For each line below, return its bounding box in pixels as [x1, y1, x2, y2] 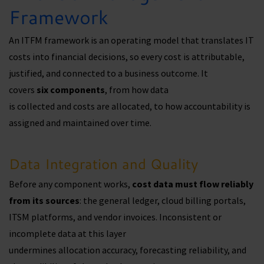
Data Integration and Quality [9, 153, 198, 174]
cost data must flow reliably [132, 177, 253, 190]
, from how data [105, 83, 169, 95]
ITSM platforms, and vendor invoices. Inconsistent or [9, 210, 222, 223]
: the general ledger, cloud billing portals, [80, 194, 246, 206]
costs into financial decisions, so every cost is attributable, [9, 50, 245, 62]
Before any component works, [9, 177, 132, 190]
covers [9, 83, 37, 95]
